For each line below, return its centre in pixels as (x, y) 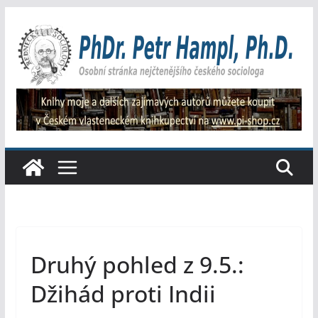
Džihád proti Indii (123, 294)
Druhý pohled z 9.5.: (137, 265)
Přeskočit (29, 16)
